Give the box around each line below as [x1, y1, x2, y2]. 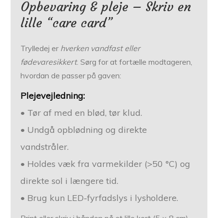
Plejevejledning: [20, 90, 85, 102]
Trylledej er [20, 43, 61, 54]
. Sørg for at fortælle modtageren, [77, 57, 193, 67]
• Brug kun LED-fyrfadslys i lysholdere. [20, 192, 179, 204]
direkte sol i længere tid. [20, 175, 119, 187]
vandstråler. [20, 141, 69, 153]
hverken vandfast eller [60, 43, 141, 54]
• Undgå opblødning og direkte [20, 124, 147, 136]
